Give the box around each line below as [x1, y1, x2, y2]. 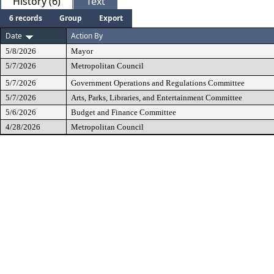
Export [99, 13, 123, 23]
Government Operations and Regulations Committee [71, 78, 245, 87]
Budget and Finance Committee [71, 108, 176, 117]
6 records [9, 13, 42, 23]
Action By [71, 31, 103, 41]
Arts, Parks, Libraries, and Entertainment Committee [71, 93, 242, 102]
